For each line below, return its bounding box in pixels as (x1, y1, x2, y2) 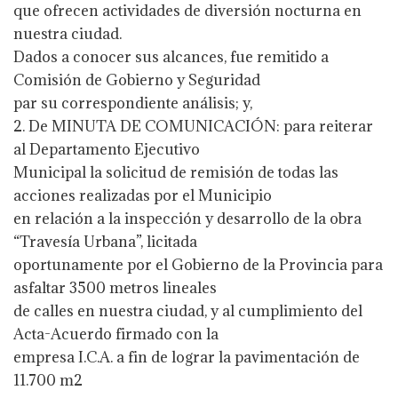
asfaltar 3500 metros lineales (13, 277, 217, 298)
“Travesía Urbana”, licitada (13, 231, 197, 251)
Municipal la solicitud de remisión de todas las (13, 162, 338, 182)
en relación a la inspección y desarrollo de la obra (13, 208, 362, 228)
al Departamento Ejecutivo (13, 139, 200, 159)
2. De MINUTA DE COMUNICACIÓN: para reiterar (13, 115, 373, 136)
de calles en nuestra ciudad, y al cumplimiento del (13, 300, 362, 321)
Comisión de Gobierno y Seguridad (13, 69, 260, 90)
